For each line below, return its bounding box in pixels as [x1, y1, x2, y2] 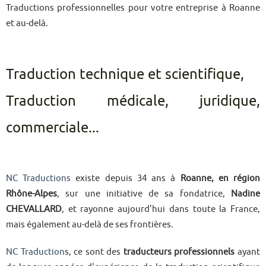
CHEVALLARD [6, 204, 62, 214]
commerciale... [6, 119, 99, 135]
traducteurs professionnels [123, 246, 235, 256]
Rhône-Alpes [6, 188, 57, 198]
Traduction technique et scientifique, [6, 66, 244, 82]
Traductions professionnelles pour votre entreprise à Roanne [6, 2, 260, 12]
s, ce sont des [64, 246, 123, 256]
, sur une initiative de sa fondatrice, [57, 188, 231, 198]
